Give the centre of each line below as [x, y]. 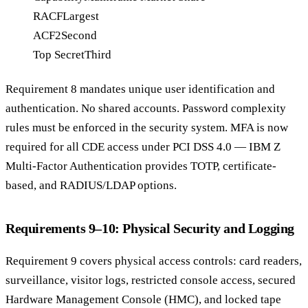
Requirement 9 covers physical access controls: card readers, [154, 261]
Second [79, 35]
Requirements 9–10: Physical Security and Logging [150, 228]
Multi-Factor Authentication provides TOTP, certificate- [141, 166]
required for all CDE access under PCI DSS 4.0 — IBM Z [143, 147]
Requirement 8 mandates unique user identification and [140, 89]
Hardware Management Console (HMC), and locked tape [143, 299]
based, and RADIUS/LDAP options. [91, 186]
